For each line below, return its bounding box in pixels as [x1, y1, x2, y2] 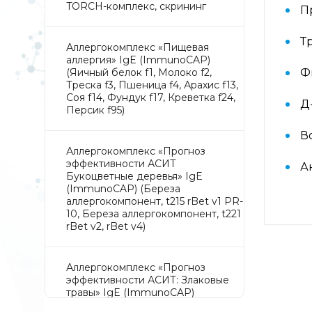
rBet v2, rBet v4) [66, 220, 146, 233]
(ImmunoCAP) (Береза [66, 182, 180, 196]
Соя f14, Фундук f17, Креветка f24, [66, 91, 235, 104]
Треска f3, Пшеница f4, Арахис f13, [66, 79, 238, 92]
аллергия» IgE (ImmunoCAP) [66, 54, 210, 67]
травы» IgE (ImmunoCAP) [66, 286, 194, 299]
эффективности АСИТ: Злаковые [66, 274, 229, 287]
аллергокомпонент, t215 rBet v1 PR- [66, 195, 243, 208]
